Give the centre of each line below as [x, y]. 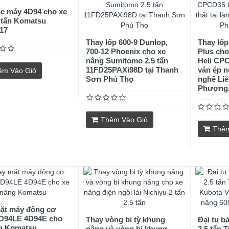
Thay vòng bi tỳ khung [126, 220]
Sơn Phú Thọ [110, 79]
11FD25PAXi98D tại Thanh [132, 70]
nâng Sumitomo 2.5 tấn [127, 61]
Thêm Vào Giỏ [124, 120]
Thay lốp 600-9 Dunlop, [127, 42]
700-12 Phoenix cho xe [126, 51]
